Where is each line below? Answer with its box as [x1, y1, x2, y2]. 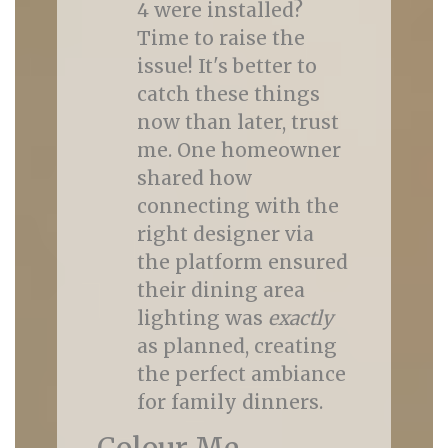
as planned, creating [136, 334, 337, 358]
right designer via [136, 222, 314, 246]
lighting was [136, 306, 268, 330]
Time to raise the [136, 26, 305, 50]
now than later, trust [136, 110, 339, 134]
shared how [136, 166, 252, 190]
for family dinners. [136, 390, 323, 414]
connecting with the [136, 194, 339, 218]
